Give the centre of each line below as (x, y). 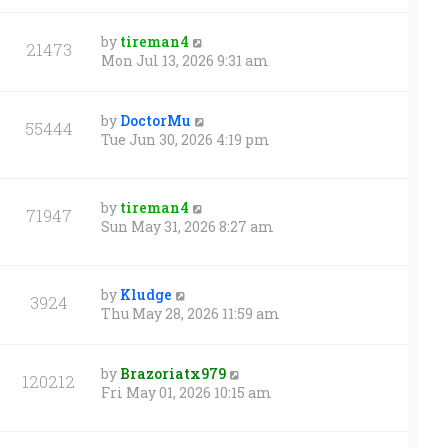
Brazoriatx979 (173, 373)
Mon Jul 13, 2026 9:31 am (185, 60)
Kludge (146, 294)
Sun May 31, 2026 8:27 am (187, 226)
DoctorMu (155, 120)
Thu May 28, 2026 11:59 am (190, 313)
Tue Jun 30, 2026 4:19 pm (185, 139)
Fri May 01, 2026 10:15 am (186, 392)
